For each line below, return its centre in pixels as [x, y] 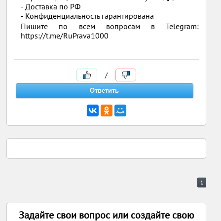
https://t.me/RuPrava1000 [65, 36]
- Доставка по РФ [51, 6]
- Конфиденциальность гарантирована [88, 16]
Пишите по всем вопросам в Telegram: [110, 26]
